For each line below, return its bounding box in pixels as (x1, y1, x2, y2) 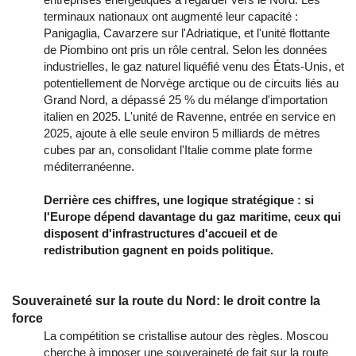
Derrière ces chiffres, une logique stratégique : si (44, 192, 314, 207)
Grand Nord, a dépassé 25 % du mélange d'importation (44, 92, 327, 106)
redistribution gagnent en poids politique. (44, 242, 273, 257)
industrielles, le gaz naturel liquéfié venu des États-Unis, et (44, 59, 344, 73)
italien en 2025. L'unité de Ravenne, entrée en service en (44, 109, 335, 123)
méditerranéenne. (44, 159, 134, 173)
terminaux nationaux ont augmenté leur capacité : (44, 9, 298, 23)
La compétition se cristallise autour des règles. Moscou (44, 328, 328, 342)
